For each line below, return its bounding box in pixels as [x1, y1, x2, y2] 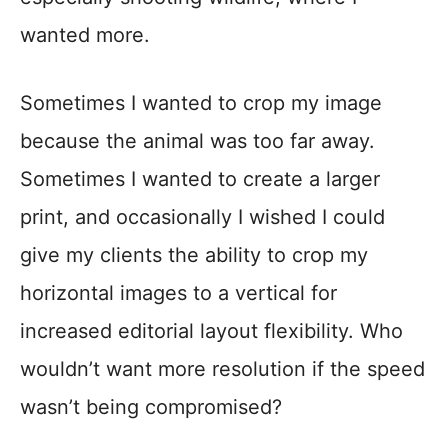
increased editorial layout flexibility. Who [20, 319, 403, 344]
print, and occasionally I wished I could [20, 205, 385, 230]
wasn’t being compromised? [20, 395, 282, 420]
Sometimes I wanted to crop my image [20, 91, 382, 116]
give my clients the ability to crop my [20, 243, 368, 268]
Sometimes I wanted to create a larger [20, 167, 380, 192]
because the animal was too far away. [20, 129, 375, 154]
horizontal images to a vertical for [20, 281, 337, 306]
